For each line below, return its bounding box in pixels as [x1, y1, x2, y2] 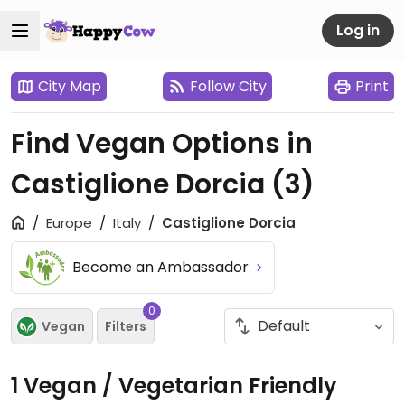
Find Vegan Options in [11, 125, 313, 163]
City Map [38, 76, 101, 97]
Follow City [190, 76, 267, 97]
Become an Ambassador [72, 257, 253, 278]
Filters [105, 316, 146, 335]
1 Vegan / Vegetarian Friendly [11, 371, 337, 400]
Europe [46, 213, 92, 232]
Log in [336, 19, 380, 41]
